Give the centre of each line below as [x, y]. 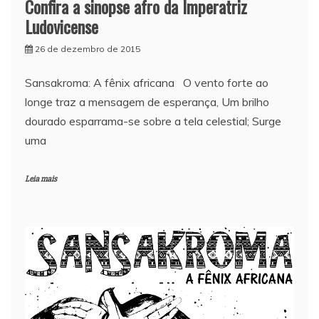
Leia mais [41, 179]
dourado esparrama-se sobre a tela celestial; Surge [153, 121]
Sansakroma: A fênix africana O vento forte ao [147, 82]
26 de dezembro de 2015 [88, 48]
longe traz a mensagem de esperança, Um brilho [147, 101]
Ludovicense [62, 26]
